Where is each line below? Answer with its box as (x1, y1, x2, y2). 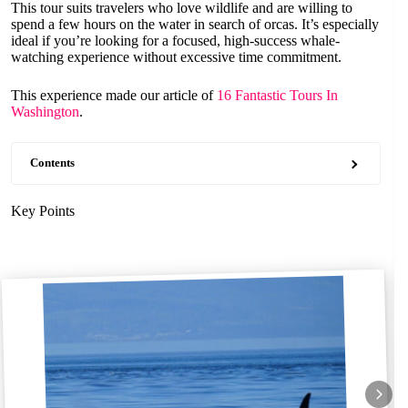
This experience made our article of (11, 87, 217, 103)
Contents (30, 157, 75, 169)
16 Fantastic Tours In (217, 87, 338, 103)
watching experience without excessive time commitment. (11, 49, 342, 65)
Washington (11, 104, 79, 119)
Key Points (11, 203, 75, 219)
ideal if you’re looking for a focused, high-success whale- (11, 33, 340, 48)
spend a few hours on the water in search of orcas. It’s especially (11, 16, 379, 32)
